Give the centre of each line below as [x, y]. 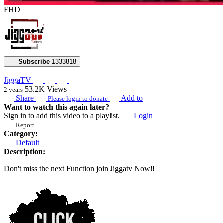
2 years [13, 89]
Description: [25, 151]
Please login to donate [78, 98]
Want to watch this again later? [56, 107]
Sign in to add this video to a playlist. [63, 115]
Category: [21, 133]
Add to [131, 98]
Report [25, 125]
